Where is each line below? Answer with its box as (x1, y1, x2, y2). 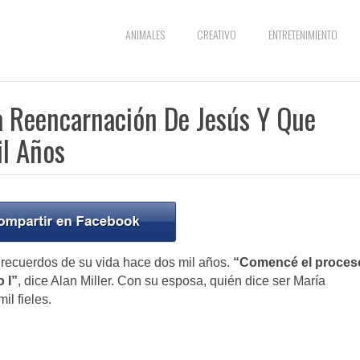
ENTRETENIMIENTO (268, 26, 337, 43)
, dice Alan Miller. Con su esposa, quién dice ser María (18, 274, 325, 288)
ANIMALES (125, 26, 165, 43)
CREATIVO (197, 26, 236, 43)
